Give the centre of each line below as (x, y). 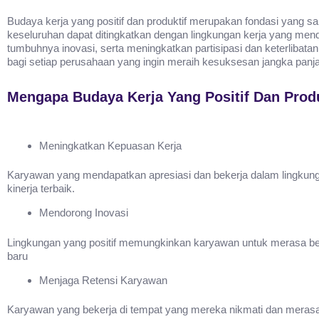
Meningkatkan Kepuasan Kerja (110, 145)
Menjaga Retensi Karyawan (103, 280)
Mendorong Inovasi (84, 213)
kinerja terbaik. (41, 189)
